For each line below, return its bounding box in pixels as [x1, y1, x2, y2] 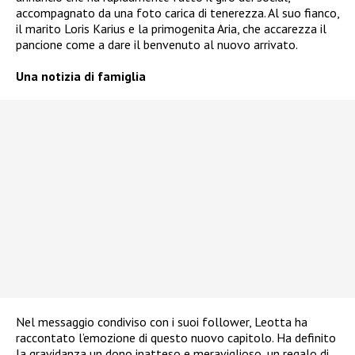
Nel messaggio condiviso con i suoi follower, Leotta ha [16, 314, 307, 330]
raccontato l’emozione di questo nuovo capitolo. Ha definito [16, 330, 336, 346]
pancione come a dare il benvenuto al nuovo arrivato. [16, 36, 298, 53]
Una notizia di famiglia [16, 68, 146, 85]
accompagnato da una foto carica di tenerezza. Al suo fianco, [16, 5, 339, 21]
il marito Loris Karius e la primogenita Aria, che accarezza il [16, 21, 326, 37]
